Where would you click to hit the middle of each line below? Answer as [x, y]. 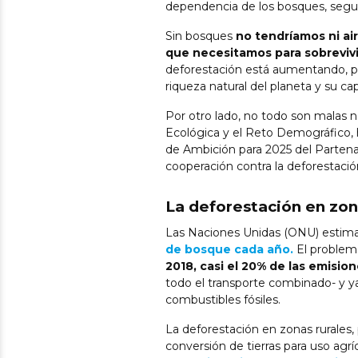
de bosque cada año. [229, 249]
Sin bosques [201, 36]
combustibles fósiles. [223, 299]
